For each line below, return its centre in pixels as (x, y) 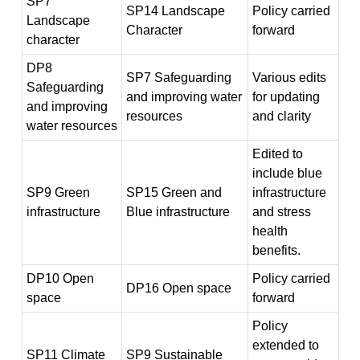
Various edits (289, 78)
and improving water (184, 97)
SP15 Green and (174, 192)
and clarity (281, 116)
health (270, 231)
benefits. (276, 250)
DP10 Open (60, 278)
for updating (286, 97)
